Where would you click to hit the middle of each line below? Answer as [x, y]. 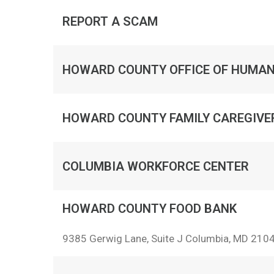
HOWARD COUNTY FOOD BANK [150, 209]
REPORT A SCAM [110, 21]
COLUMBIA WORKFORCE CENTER [156, 166]
